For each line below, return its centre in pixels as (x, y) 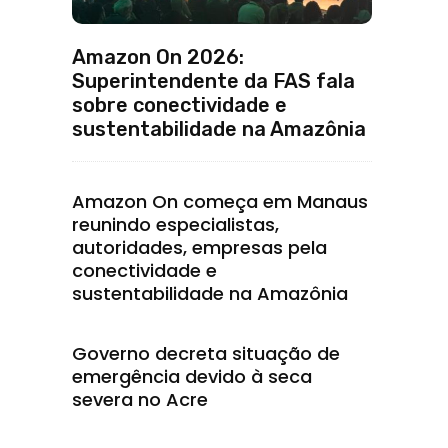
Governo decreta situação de (206, 353)
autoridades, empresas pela (199, 247)
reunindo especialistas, (175, 224)
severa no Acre (140, 399)
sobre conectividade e (179, 105)
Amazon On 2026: (158, 57)
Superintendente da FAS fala (213, 81)
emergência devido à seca (192, 376)
